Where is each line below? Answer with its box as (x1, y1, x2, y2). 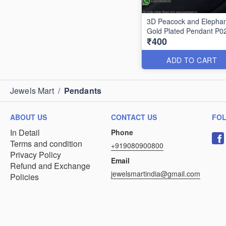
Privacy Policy (10, 149, 61, 160)
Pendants (64, 85, 102, 96)
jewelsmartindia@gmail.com (111, 168, 200, 179)
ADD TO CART (166, 55, 217, 65)
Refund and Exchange (10, 160, 90, 172)
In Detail (10, 127, 40, 138)
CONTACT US (111, 112, 157, 122)
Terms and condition (10, 138, 82, 149)
